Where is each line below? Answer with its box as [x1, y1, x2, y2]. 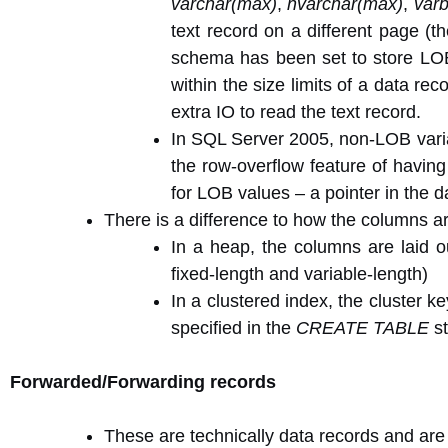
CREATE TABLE [296, 318, 429, 338]
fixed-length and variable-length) [171, 264, 428, 284]
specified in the [171, 318, 296, 338]
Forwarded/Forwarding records [10, 372, 276, 392]
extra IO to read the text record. [171, 102, 421, 122]
